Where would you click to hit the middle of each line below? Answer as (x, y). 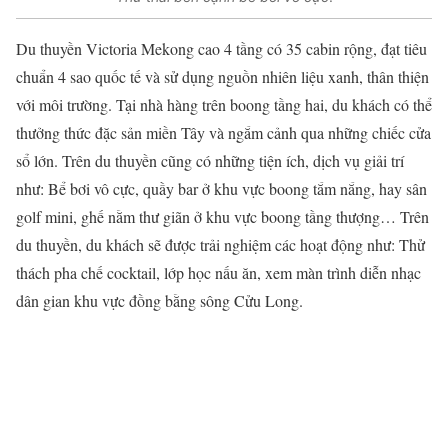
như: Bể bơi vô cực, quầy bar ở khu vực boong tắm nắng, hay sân (221, 188)
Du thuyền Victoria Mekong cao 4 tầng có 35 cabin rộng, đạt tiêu (221, 48)
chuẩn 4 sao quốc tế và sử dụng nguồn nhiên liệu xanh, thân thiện (222, 76)
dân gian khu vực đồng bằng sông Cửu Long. (159, 300)
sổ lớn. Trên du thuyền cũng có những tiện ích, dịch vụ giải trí (210, 160)
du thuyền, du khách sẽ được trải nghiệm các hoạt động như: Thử (220, 244)
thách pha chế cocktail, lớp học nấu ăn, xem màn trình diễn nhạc (218, 272)
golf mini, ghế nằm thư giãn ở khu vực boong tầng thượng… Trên (222, 216)
